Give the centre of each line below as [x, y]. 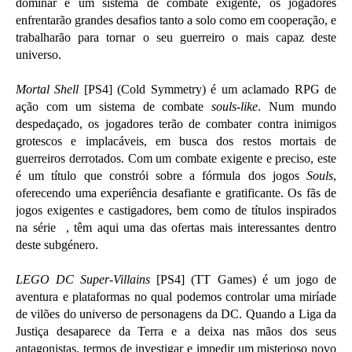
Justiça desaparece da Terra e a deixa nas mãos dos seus [176, 332]
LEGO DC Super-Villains [83, 280]
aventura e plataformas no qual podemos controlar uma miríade [176, 297]
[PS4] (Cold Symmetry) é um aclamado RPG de [208, 90]
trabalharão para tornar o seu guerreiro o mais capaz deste [176, 38]
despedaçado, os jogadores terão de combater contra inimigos [176, 124]
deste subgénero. [57, 245]
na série [38, 228]
